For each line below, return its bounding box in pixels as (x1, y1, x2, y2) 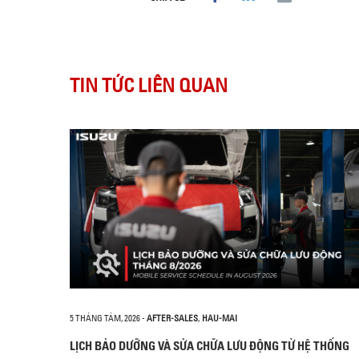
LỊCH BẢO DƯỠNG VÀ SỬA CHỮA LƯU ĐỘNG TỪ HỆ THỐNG (70, 337, 349, 353)
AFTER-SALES (147, 312, 198, 324)
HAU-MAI (202, 312, 237, 324)
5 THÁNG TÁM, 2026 (70, 312, 140, 324)
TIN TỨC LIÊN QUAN (70, 72, 228, 97)
